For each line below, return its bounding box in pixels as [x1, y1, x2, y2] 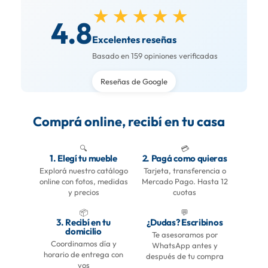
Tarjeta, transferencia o [143, 166, 226, 176]
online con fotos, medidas [39, 176, 128, 187]
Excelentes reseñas [92, 33, 176, 46]
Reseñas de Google [100, 77, 167, 87]
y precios [68, 187, 99, 197]
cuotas [173, 187, 196, 197]
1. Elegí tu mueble [50, 153, 117, 165]
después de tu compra [145, 251, 224, 261]
